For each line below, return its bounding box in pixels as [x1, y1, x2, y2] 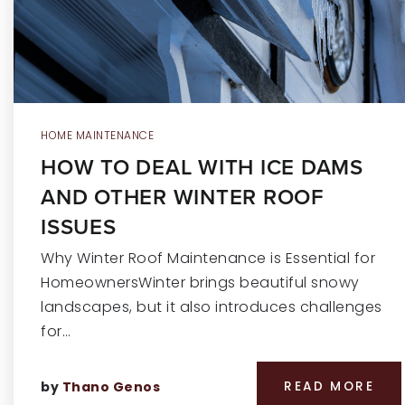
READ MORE [284, 378, 374, 395]
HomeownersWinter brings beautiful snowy [41, 272, 360, 293]
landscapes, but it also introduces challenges [41, 297, 382, 317]
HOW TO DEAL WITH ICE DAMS [41, 151, 363, 183]
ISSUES [41, 211, 117, 242]
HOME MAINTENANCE [41, 127, 154, 143]
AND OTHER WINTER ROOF [41, 181, 324, 212]
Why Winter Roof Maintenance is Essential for [41, 248, 375, 268]
